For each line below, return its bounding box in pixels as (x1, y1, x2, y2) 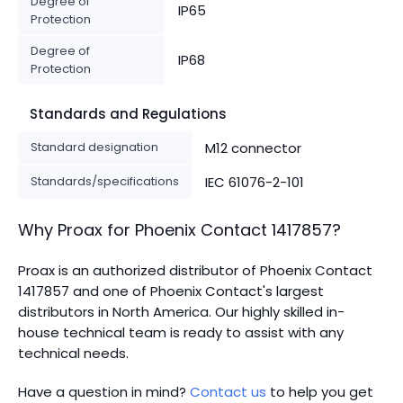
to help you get (266, 381, 373, 401)
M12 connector (205, 138, 301, 157)
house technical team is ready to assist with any (18, 322, 344, 342)
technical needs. (18, 343, 129, 363)
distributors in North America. (18, 301, 211, 321)
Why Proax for (18, 218, 130, 241)
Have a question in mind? (18, 381, 190, 401)
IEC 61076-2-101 (205, 172, 304, 192)
